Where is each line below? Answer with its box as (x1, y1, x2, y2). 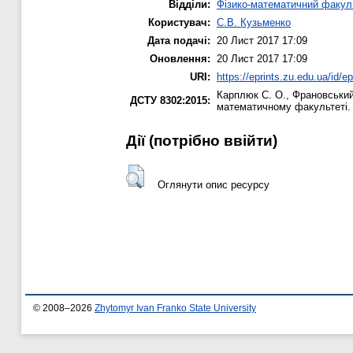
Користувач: (148, 17, 210, 29)
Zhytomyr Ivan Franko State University (95, 303, 256, 314)
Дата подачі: (147, 35, 210, 47)
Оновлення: (150, 53, 210, 65)
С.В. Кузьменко (217, 17, 291, 29)
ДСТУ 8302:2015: (130, 95, 210, 107)
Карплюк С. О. (217, 89, 286, 102)
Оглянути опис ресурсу (157, 178, 269, 191)
